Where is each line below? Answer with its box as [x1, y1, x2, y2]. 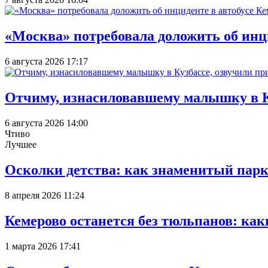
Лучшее [5, 139, 36, 150]
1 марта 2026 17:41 [5, 240, 81, 251]
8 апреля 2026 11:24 [5, 190, 84, 200]
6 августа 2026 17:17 [5, 56, 88, 67]
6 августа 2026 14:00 [5, 118, 88, 129]
